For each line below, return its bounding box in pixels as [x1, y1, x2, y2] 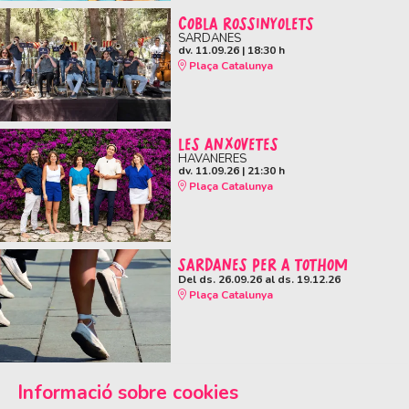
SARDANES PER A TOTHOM [177, 252, 348, 277]
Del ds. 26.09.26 [177, 271, 262, 287]
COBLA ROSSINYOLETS [177, 11, 314, 36]
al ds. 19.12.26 [261, 271, 341, 287]
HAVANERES [177, 150, 246, 167]
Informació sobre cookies [17, 380, 239, 406]
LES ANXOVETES [177, 131, 278, 156]
